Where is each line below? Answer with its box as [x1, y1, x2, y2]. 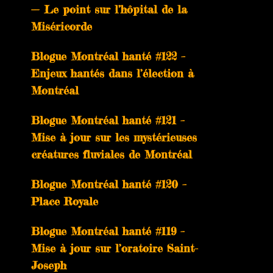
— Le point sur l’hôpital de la [31, 2, 187, 16]
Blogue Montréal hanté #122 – [31, 49, 185, 63]
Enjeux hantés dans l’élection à [31, 66, 194, 80]
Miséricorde [31, 19, 92, 33]
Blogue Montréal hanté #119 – [31, 224, 185, 238]
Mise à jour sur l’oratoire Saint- [31, 241, 198, 255]
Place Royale [31, 194, 98, 208]
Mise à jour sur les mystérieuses [31, 130, 197, 144]
